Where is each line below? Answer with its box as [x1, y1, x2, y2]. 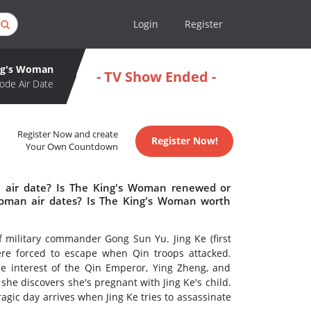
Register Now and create [17, 128, 119, 141]
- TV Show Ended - [96, 67, 216, 86]
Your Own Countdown [26, 141, 119, 153]
